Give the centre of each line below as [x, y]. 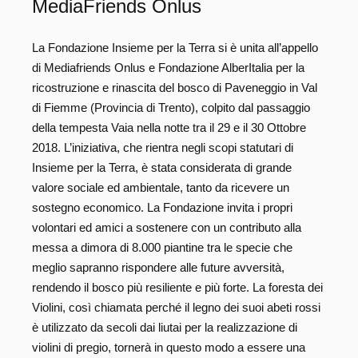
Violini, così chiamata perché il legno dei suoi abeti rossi [176, 308]
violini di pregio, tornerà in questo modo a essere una [169, 348]
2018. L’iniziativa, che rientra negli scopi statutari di [163, 148]
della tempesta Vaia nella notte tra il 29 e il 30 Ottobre [169, 128]
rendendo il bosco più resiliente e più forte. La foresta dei [177, 288]
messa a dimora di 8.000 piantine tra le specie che [162, 248]
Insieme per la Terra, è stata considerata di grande [162, 168]
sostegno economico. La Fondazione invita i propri [162, 208]
